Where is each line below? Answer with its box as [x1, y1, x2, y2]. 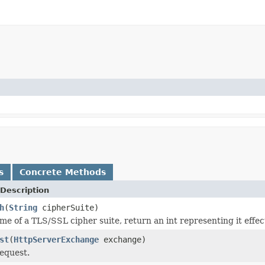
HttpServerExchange [14, 234, 99, 244]
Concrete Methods [20, 167, 106, 177]
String [9, 202, 37, 212]
